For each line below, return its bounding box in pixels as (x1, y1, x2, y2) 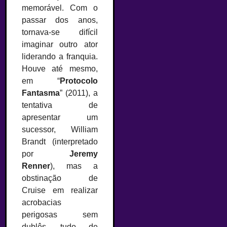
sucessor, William (22, 125, 98, 134)
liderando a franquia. (22, 52, 98, 61)
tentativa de (22, 101, 98, 110)
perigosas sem (22, 210, 98, 219)
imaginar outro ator (22, 40, 98, 49)
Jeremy (69, 149, 98, 159)
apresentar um (22, 113, 98, 122)
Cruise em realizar (22, 186, 98, 195)
